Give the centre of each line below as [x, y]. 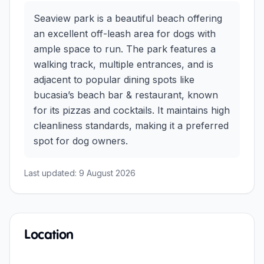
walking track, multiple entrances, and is [123, 64]
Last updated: [52, 173]
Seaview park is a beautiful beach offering [128, 18]
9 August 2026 [107, 173]
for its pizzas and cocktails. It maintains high [132, 110]
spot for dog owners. [81, 141]
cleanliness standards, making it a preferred [131, 125]
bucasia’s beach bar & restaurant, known [126, 95]
